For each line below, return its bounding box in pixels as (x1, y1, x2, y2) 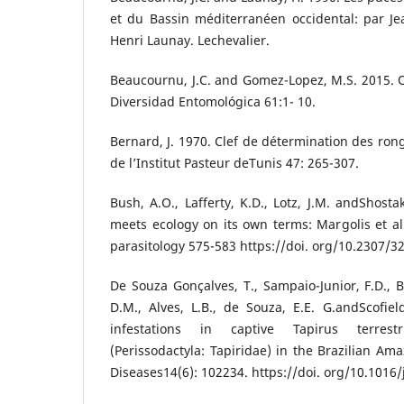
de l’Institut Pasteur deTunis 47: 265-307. (110, 153, 359, 171)
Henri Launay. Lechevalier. (110, 31, 270, 49)
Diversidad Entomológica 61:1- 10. (110, 92, 316, 110)
